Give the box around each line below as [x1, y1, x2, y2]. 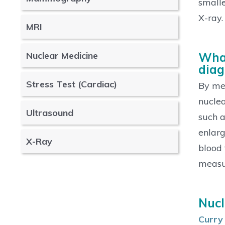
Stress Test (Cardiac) [26, 78, 117, 90]
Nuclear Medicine [26, 50, 98, 61]
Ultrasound [26, 107, 73, 119]
